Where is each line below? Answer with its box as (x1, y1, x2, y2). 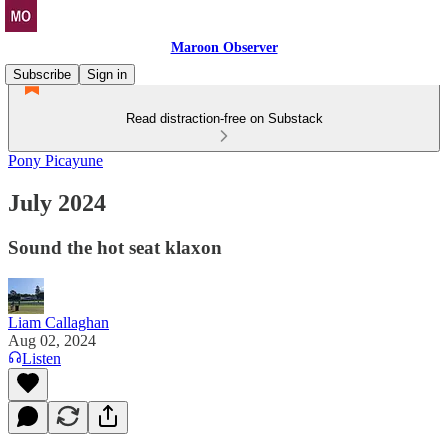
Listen (22, 349, 61, 367)
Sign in (87, 67, 127, 82)
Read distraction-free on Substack (125, 111, 323, 126)
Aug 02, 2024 (8, 331, 96, 349)
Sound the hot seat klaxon (8, 236, 222, 258)
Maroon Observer (170, 40, 278, 55)
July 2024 (8, 189, 106, 216)
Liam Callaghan (8, 313, 109, 331)
